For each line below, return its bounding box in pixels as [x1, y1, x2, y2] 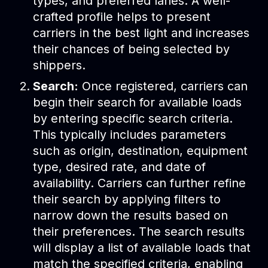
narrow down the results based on [33, 208, 229, 223]
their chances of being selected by [33, 42, 230, 57]
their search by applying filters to [33, 192, 221, 207]
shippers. [33, 58, 86, 73]
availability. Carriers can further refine [33, 176, 246, 191]
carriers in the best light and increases [33, 26, 250, 41]
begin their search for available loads [33, 95, 242, 110]
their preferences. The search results [33, 224, 245, 239]
